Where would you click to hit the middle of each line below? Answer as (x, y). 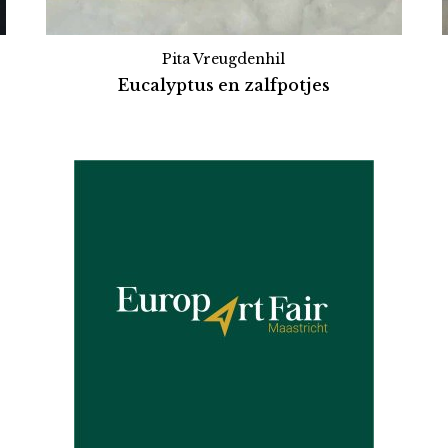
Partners (224, 102)
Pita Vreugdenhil (224, 58)
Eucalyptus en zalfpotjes (223, 84)
